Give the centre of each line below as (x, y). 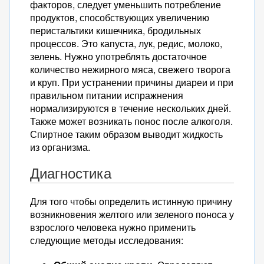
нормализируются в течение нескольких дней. (131, 108)
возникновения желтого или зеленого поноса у (132, 214)
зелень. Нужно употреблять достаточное (118, 56)
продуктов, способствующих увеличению (120, 17)
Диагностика (71, 173)
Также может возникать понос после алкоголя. (131, 121)
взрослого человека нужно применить (113, 227)
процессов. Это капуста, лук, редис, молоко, (126, 43)
